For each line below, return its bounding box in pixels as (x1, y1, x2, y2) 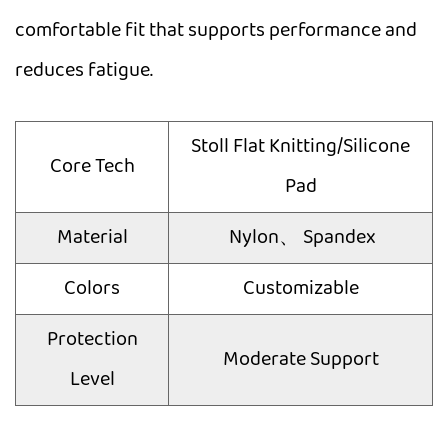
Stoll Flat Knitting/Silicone (191, 131, 410, 162)
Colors (64, 273, 120, 304)
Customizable (242, 273, 359, 304)
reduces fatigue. (15, 55, 153, 86)
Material (56, 222, 128, 253)
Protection (46, 324, 138, 355)
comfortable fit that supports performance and (15, 15, 417, 46)
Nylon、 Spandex (229, 222, 376, 253)
